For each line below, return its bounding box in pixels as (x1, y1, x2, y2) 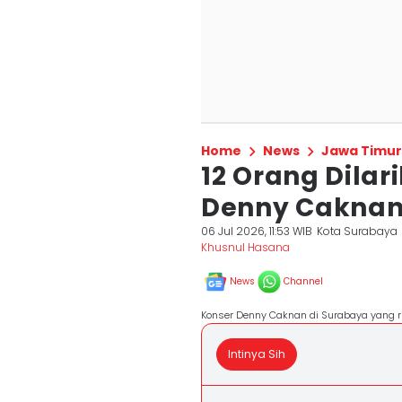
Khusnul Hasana (201, 240, 290, 255)
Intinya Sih (228, 346, 285, 362)
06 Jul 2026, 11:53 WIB (201, 223, 312, 239)
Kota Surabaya (317, 223, 398, 239)
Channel (284, 275, 323, 288)
